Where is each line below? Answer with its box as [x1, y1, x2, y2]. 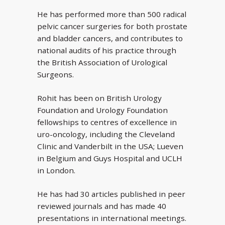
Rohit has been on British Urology [37, 92, 162, 103]
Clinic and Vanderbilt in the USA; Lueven [37, 141, 183, 151]
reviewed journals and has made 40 [37, 200, 166, 211]
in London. [37, 165, 75, 175]
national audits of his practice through [37, 45, 176, 56]
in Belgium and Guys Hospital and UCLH [37, 153, 182, 163]
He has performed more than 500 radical [37, 9, 186, 20]
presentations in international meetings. [37, 212, 186, 223]
